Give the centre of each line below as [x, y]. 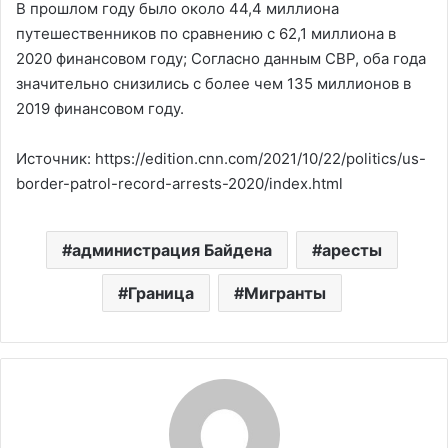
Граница [160, 293]
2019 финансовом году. [100, 108]
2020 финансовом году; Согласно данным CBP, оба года [221, 58]
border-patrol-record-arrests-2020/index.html [179, 183]
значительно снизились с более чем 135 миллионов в [213, 83]
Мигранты [284, 293]
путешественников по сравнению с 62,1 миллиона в [206, 33]
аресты [351, 250]
